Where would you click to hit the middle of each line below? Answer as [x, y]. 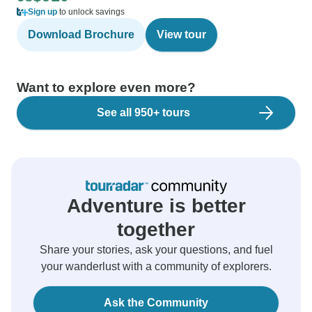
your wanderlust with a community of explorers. [156, 266]
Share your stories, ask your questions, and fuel [156, 250]
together [156, 229]
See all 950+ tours [143, 112]
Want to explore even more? [106, 87]
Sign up [42, 12]
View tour [181, 34]
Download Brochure [81, 34]
